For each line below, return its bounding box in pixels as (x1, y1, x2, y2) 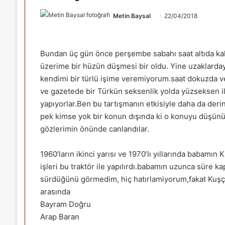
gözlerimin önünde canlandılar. (40, 124, 149, 134)
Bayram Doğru (40, 199, 91, 209)
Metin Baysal (113, 12, 151, 20)
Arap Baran (40, 211, 79, 221)
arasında (40, 186, 70, 196)
